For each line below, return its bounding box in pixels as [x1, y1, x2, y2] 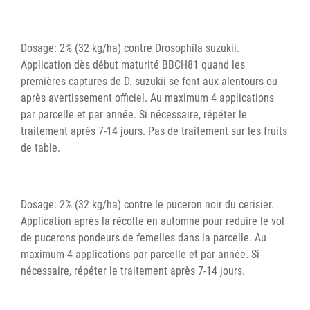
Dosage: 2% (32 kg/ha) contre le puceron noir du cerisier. [21, 197, 274, 211]
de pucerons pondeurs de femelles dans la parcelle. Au [21, 230, 266, 244]
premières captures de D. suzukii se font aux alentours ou [21, 74, 277, 88]
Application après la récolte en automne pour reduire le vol [21, 214, 284, 228]
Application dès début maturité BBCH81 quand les [21, 57, 245, 71]
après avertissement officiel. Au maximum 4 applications [21, 91, 274, 104]
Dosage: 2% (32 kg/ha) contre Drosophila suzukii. [21, 41, 239, 55]
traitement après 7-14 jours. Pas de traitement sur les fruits [21, 124, 287, 138]
